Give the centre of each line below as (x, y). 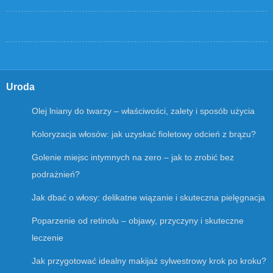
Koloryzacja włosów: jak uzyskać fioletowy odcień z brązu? (144, 134)
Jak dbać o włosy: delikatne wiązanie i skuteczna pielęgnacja (148, 198)
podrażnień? (56, 175)
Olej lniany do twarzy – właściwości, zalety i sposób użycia (143, 111)
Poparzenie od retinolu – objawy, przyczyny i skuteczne (138, 221)
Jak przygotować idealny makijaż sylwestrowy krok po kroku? (149, 261)
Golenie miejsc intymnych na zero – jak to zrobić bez (133, 158)
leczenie (48, 238)
